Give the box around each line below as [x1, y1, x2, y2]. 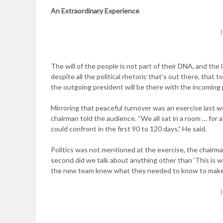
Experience [105, 6, 139, 15]
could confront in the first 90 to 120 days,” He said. [51, 124, 207, 133]
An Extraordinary [51, 6, 105, 15]
